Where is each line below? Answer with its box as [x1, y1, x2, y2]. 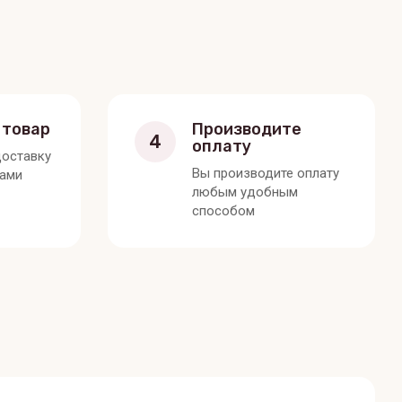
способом [191, 202, 255, 219]
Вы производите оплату [191, 164, 339, 181]
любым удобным [191, 183, 298, 200]
